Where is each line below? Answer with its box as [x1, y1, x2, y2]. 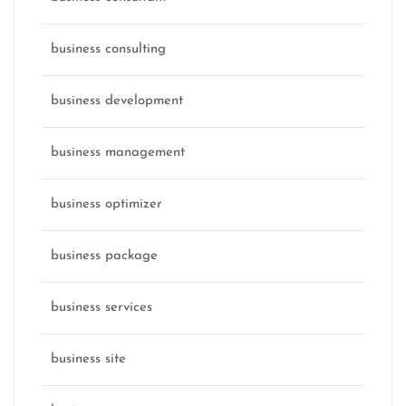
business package [51, 249, 158, 264]
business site [51, 353, 126, 367]
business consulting [51, 43, 166, 57]
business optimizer [51, 198, 162, 212]
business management [51, 146, 185, 160]
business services [51, 301, 152, 315]
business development [51, 94, 183, 109]
